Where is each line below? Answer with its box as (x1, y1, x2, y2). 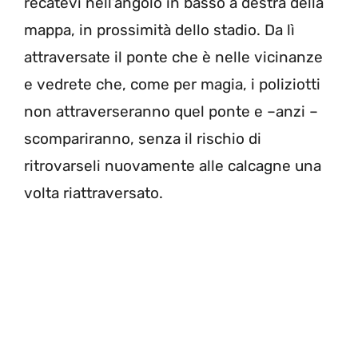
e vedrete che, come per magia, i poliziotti (24, 74, 320, 93)
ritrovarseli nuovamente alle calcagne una (24, 156, 321, 175)
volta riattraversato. (24, 183, 163, 202)
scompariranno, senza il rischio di (24, 129, 261, 148)
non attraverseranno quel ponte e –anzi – (24, 101, 318, 121)
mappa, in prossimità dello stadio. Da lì (24, 20, 295, 39)
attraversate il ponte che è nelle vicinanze (24, 47, 323, 66)
